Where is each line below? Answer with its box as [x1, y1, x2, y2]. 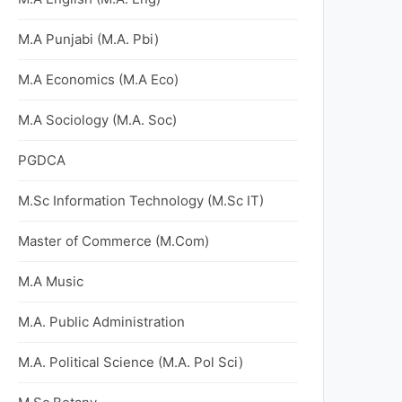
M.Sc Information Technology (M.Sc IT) [18, 192, 264, 209]
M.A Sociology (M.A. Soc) [18, 111, 177, 128]
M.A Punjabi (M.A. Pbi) [18, 31, 159, 48]
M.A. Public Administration [18, 313, 185, 330]
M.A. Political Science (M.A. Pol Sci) [18, 354, 243, 371]
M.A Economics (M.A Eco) [18, 71, 179, 88]
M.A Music [18, 273, 83, 290]
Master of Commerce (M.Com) [18, 232, 209, 249]
